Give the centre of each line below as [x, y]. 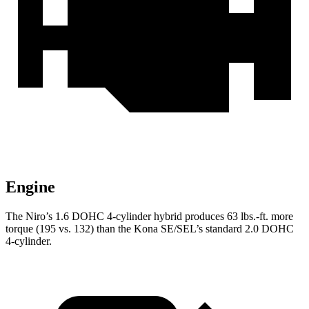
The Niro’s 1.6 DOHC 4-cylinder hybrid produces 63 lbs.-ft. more [149, 217]
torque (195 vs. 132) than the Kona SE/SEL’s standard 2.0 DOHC [150, 229]
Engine [30, 187]
